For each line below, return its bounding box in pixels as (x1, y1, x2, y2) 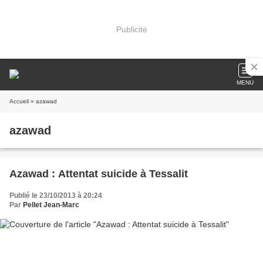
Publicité (116, 24, 147, 34)
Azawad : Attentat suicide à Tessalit (9, 168, 188, 180)
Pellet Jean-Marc (23, 201, 79, 209)
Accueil (9, 98, 29, 104)
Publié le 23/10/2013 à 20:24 (9, 191, 102, 200)
